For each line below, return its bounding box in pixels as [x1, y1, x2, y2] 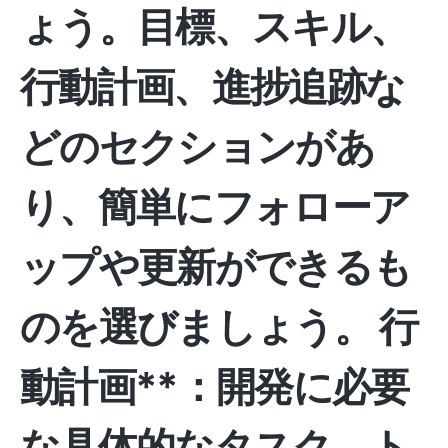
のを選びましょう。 [20, 302, 380, 351]
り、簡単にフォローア [20, 182, 410, 231]
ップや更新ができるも [20, 242, 412, 291]
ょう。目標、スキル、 [20, 2, 409, 51]
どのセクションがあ [20, 122, 374, 171]
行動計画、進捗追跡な [20, 62, 405, 111]
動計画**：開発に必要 [20, 362, 409, 411]
